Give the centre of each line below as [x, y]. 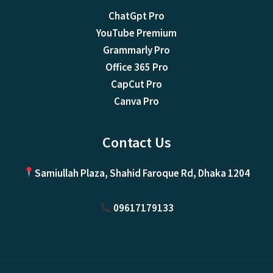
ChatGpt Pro [136, 16]
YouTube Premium [136, 33]
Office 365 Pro [136, 67]
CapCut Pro [136, 84]
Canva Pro [136, 101]
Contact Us [136, 143]
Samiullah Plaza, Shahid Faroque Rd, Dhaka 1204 [143, 173]
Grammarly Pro [136, 50]
